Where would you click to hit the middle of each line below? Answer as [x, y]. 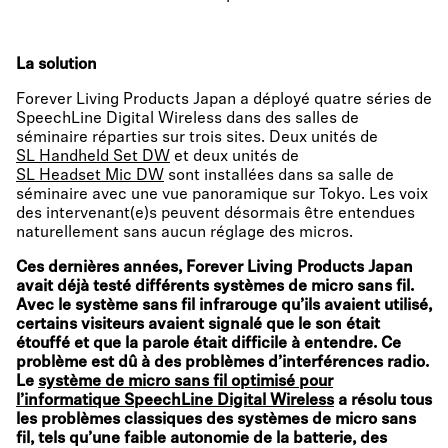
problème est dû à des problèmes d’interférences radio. [222, 363]
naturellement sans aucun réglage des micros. [184, 233]
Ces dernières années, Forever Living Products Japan [214, 268]
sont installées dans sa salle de [279, 176]
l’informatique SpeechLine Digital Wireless [175, 401]
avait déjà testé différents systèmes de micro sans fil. [215, 287]
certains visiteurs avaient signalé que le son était [198, 325]
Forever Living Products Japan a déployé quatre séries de [224, 100]
